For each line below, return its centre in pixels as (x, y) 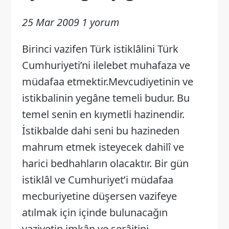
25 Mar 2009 (50, 22)
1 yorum (100, 22)
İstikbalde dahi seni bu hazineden (100, 130)
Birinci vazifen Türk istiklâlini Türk (100, 49)
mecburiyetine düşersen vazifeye (99, 196)
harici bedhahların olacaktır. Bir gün (105, 163)
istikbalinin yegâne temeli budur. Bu (106, 98)
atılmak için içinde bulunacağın (95, 212)
